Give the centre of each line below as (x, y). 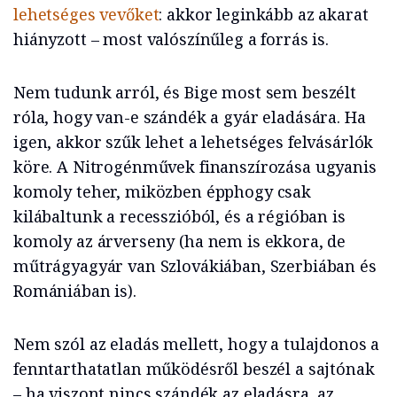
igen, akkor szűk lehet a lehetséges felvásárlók (194, 142)
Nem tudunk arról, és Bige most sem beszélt (185, 93)
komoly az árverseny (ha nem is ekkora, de (180, 241)
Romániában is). (75, 291)
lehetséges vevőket (86, 15)
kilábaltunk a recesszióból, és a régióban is (179, 217)
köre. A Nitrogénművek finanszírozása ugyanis (195, 167)
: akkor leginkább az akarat (264, 15)
